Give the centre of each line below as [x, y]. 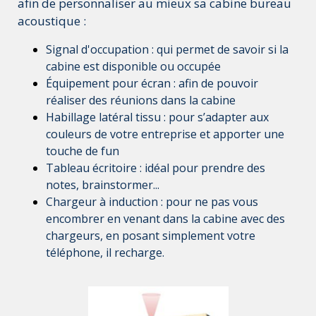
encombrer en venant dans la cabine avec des [165, 218]
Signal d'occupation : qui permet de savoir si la [167, 49]
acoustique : [52, 20]
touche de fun [83, 151]
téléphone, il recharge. [105, 252]
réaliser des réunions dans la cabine [141, 100]
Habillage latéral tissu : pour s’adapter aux [157, 117]
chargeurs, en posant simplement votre [151, 235]
